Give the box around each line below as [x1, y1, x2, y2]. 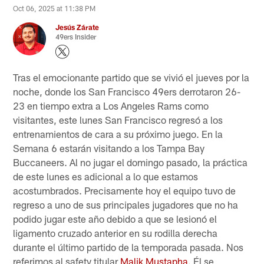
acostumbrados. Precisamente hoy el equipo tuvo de [13, 184, 236, 196]
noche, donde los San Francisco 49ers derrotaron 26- [13, 85, 241, 97]
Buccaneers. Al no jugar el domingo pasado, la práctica [13, 156, 248, 168]
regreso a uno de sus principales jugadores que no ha [13, 198, 239, 210]
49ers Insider [55, 32, 97, 41]
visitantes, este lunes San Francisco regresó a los [13, 113, 223, 126]
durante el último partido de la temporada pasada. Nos [13, 240, 244, 253]
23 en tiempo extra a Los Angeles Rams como [13, 99, 209, 111]
